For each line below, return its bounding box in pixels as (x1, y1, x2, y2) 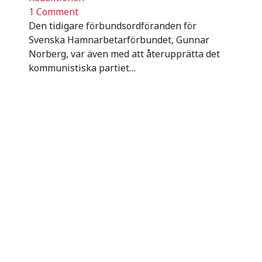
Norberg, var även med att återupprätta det (29, 47, 220, 60)
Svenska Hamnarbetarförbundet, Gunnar (29, 33, 209, 46)
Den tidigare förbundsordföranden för (29, 19, 196, 32)
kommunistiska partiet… (29, 61, 136, 74)
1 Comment (29, 5, 78, 18)
